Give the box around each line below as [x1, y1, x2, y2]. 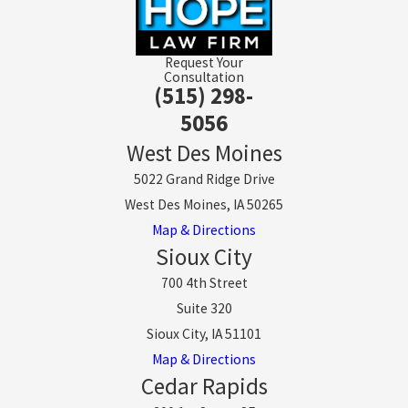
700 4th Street [160, 274, 248, 292]
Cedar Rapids [140, 372, 268, 402]
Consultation [163, 68, 244, 87]
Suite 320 [176, 300, 232, 318]
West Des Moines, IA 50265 [125, 196, 283, 214]
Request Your [164, 54, 243, 72]
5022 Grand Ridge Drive [133, 170, 275, 189]
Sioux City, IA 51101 [147, 325, 261, 343]
